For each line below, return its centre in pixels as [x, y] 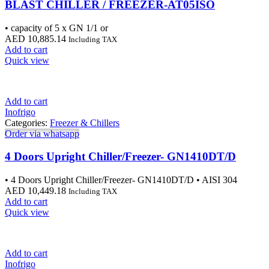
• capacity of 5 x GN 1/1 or [56, 28]
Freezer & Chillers [85, 122]
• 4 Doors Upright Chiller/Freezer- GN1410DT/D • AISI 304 [121, 180]
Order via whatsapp [42, 133]
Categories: [27, 122]
